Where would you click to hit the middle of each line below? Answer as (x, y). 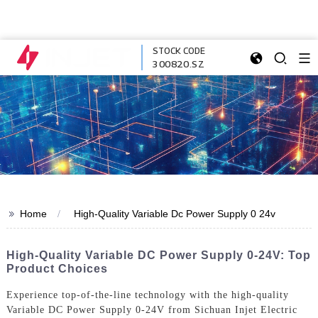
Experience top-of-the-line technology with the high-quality (147, 295)
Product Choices (57, 269)
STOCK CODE (179, 51)
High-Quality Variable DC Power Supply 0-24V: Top (158, 255)
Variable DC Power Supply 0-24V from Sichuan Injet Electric (152, 309)
